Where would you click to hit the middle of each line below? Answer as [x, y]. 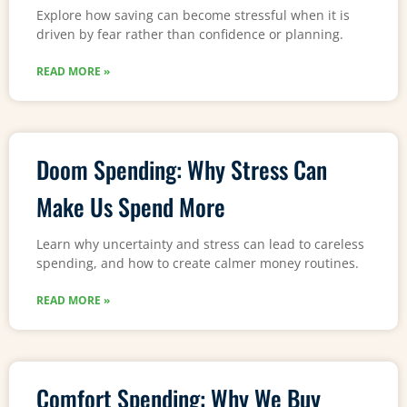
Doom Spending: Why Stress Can [182, 169]
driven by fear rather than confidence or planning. [190, 34]
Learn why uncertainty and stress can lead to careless [200, 243]
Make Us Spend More [131, 206]
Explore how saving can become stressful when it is [193, 15]
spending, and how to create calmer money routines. [198, 263]
